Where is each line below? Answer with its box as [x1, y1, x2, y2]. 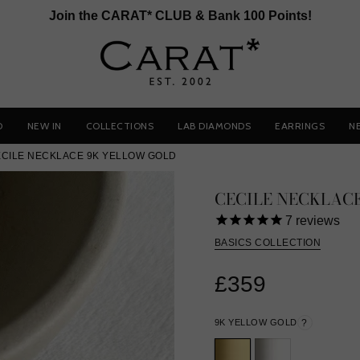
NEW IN [27, 120, 62, 132]
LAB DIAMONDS [178, 120, 251, 132]
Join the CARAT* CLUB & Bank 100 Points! [48, 9, 312, 22]
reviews [292, 214, 340, 227]
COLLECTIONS [85, 120, 153, 132]
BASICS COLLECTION [214, 236, 321, 248]
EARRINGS [275, 120, 325, 132]
